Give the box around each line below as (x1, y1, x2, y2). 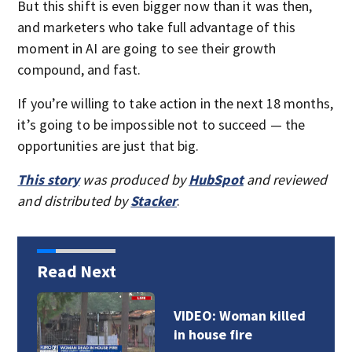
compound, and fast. (17, 60, 141, 79)
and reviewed (243, 170, 328, 189)
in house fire (173, 324, 252, 343)
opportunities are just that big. (17, 136, 200, 155)
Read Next (36, 259, 116, 282)
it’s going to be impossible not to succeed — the (17, 115, 306, 134)
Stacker (130, 191, 177, 210)
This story (17, 170, 80, 189)
